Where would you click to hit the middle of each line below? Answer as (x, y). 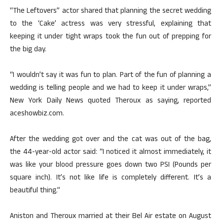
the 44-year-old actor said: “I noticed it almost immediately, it (110, 153)
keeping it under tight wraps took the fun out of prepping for (110, 37)
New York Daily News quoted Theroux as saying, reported (110, 101)
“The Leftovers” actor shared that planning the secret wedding (110, 12)
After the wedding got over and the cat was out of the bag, (110, 140)
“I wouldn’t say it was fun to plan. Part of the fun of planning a (110, 76)
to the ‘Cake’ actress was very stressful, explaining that (110, 24)
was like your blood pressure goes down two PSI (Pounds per (110, 166)
